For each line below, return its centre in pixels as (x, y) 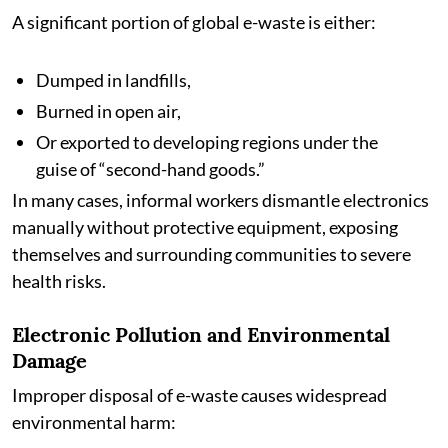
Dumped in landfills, (113, 80)
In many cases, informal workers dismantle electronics (220, 200)
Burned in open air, (108, 111)
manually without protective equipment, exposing (205, 227)
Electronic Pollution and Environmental (201, 334)
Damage (49, 360)
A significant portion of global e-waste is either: (194, 22)
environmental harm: (94, 422)
